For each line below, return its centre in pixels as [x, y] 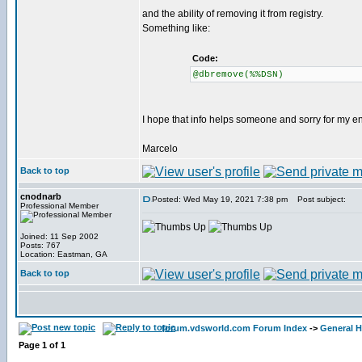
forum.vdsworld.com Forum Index [234, 328]
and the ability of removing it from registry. [233, 14]
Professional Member [59, 206]
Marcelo [160, 149]
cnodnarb [41, 196]
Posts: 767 [40, 245]
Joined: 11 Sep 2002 [59, 236]
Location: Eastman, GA [64, 254]
